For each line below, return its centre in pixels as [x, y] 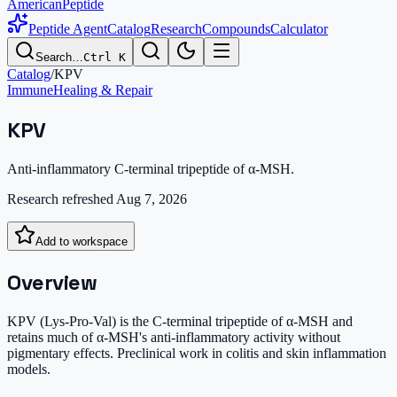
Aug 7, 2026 [152, 198]
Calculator [299, 29]
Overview [52, 282]
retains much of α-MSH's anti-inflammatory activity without [174, 337]
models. [29, 369]
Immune [30, 90]
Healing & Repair [103, 90]
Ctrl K [105, 57]
